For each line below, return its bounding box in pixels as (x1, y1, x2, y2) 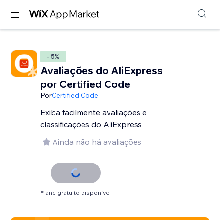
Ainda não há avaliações (52, 137, 142, 147)
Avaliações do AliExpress (40, 64, 163, 77)
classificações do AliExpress (40, 119, 142, 129)
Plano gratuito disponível (40, 189, 111, 196)
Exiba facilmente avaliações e (40, 108, 147, 117)
